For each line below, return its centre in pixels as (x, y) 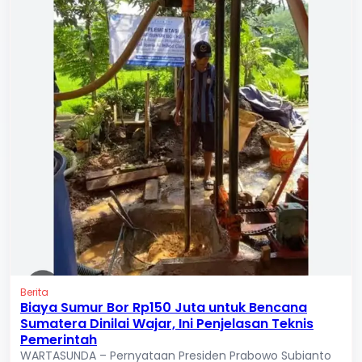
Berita (34, 292)
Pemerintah (59, 339)
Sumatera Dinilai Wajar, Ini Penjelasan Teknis (167, 323)
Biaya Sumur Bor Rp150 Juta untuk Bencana (164, 307)
